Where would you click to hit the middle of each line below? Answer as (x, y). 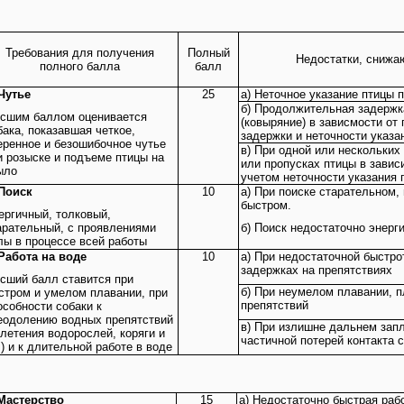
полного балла (80, 66)
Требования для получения (80, 52)
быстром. (266, 205)
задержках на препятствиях (317, 270)
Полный (208, 52)
